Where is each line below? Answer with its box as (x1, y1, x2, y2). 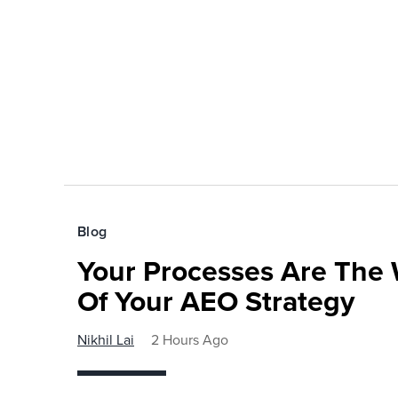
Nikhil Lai (77, 330, 134, 349)
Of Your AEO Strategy (77, 280, 354, 322)
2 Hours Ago (151, 330, 228, 349)
